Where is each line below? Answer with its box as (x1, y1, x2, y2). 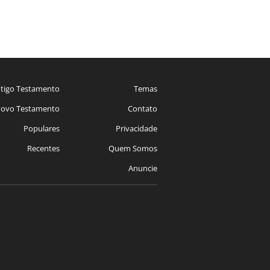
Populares (24, 123, 60, 134)
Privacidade (115, 123, 157, 134)
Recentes (27, 143, 60, 154)
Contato (127, 103, 157, 115)
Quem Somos (108, 143, 157, 154)
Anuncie (128, 163, 157, 174)
